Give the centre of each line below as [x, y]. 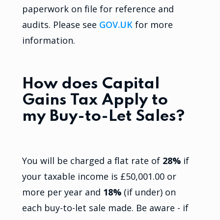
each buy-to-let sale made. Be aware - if [105, 208]
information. [48, 40]
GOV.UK [116, 24]
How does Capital [91, 84]
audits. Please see [60, 24]
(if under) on [148, 192]
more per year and [62, 192]
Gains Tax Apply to [95, 101]
